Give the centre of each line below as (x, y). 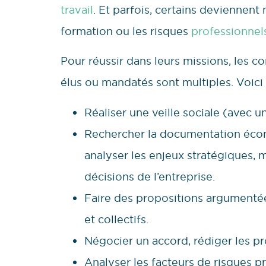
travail (77, 9)
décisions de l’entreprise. (150, 176)
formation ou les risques (126, 31)
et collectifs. (116, 219)
